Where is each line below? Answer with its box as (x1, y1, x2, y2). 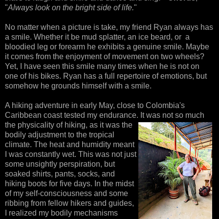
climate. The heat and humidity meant (5, 140, 134, 149)
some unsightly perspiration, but (5, 159, 115, 168)
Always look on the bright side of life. (8, 3, 134, 12)
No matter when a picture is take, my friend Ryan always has (5, 22, 213, 31)
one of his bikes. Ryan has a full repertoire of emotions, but (5, 71, 207, 80)
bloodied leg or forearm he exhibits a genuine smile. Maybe (5, 42, 209, 51)
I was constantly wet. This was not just (5, 150, 136, 158)
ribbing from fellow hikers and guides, (5, 198, 134, 207)
